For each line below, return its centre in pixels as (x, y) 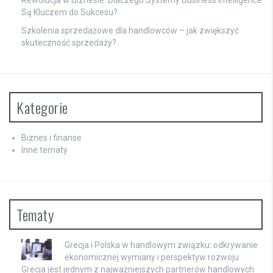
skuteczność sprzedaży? (69, 42)
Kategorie (42, 107)
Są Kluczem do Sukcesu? (69, 12)
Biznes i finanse (51, 137)
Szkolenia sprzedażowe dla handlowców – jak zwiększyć (130, 30)
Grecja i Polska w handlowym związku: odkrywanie (161, 245)
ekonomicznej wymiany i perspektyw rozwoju (152, 257)
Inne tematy (44, 150)
